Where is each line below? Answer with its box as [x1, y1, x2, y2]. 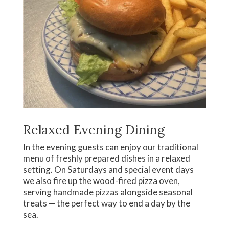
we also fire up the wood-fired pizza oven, [22, 175, 180, 187]
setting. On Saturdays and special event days [22, 164, 194, 175]
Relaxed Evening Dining [22, 122, 165, 139]
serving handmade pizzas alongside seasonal [22, 187, 193, 198]
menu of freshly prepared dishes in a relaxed [22, 153, 190, 164]
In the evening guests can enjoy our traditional [22, 142, 198, 153]
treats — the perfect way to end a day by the [22, 198, 190, 209]
